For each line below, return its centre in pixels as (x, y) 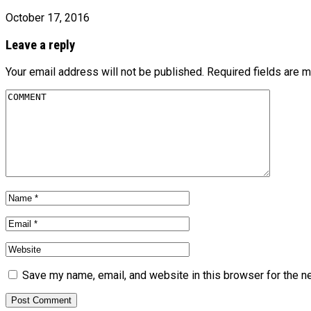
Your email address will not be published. (105, 72)
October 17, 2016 (48, 17)
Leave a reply (40, 45)
